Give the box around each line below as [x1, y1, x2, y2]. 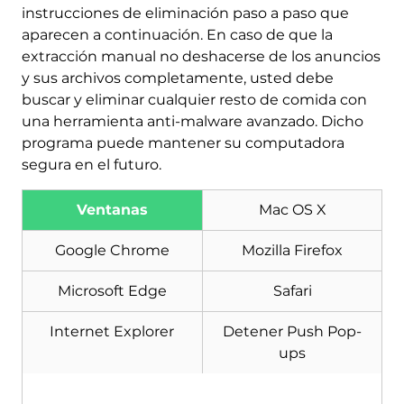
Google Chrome [54, 241, 170, 259]
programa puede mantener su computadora [21, 133, 344, 151]
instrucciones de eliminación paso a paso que [21, 4, 349, 22]
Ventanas [76, 200, 148, 218]
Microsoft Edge [57, 281, 167, 299]
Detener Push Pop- [223, 322, 363, 340]
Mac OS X [258, 200, 326, 218]
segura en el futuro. [21, 155, 161, 173]
